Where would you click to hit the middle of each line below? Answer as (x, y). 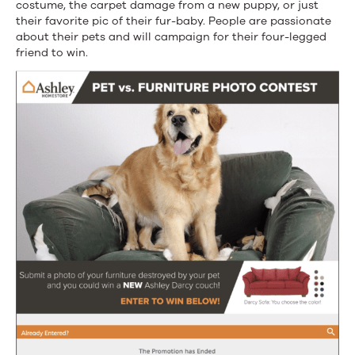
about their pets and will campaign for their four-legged (171, 37)
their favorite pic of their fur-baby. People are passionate (174, 21)
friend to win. (52, 53)
